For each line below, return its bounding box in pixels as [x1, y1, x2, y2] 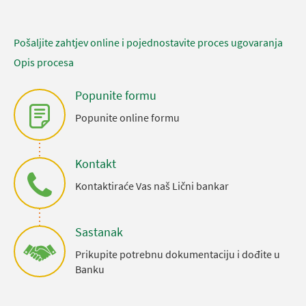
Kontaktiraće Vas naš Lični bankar [75, 179, 229, 193]
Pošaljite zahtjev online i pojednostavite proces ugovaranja [14, 36, 283, 49]
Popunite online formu [75, 111, 180, 124]
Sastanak [75, 224, 123, 240]
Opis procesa [14, 55, 74, 69]
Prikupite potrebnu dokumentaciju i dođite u [75, 247, 280, 261]
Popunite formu [75, 87, 156, 103]
